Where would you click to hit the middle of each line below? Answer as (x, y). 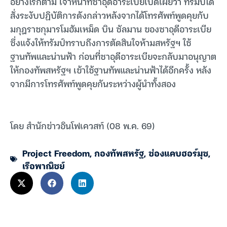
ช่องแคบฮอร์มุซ (178, 153)
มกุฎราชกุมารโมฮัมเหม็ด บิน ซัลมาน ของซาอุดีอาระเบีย (111, 28)
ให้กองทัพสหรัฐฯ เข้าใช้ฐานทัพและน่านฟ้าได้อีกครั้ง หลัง (111, 69)
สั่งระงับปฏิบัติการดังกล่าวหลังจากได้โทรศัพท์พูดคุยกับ (109, 15)
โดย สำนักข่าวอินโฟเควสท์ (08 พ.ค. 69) (83, 125)
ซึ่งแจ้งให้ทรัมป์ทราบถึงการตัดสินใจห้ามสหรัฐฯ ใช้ (101, 42)
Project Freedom (56, 153)
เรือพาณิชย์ (44, 166)
